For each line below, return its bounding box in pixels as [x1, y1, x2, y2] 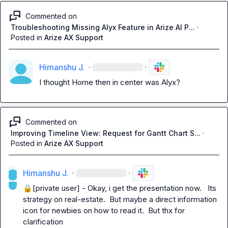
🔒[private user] [22, 183, 80, 193]
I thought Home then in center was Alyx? [39, 77, 180, 87]
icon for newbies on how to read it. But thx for [22, 206, 185, 215]
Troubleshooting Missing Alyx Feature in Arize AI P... [11, 23, 195, 32]
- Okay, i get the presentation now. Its [79, 183, 216, 193]
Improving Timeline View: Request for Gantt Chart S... [11, 129, 201, 137]
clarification [22, 217, 63, 226]
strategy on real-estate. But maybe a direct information [22, 194, 217, 204]
